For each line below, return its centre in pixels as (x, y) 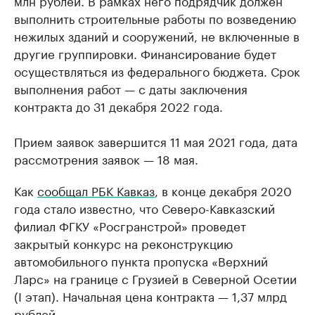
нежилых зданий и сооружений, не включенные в (157, 35)
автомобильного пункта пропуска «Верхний (141, 260)
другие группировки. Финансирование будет (145, 53)
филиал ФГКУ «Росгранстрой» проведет (130, 225)
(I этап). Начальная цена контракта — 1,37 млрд (150, 295)
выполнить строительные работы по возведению (155, 18)
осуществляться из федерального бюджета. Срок (157, 70)
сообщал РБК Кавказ (96, 190)
